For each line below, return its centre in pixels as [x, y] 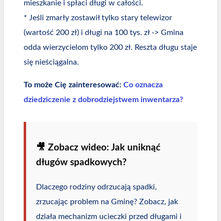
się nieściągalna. [51, 62]
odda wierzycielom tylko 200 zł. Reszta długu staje [110, 47]
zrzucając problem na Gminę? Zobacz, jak [107, 202]
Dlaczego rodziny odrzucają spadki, [96, 187]
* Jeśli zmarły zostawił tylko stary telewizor [98, 18]
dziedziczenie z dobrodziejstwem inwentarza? [103, 99]
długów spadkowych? [81, 163]
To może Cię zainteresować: [74, 85]
